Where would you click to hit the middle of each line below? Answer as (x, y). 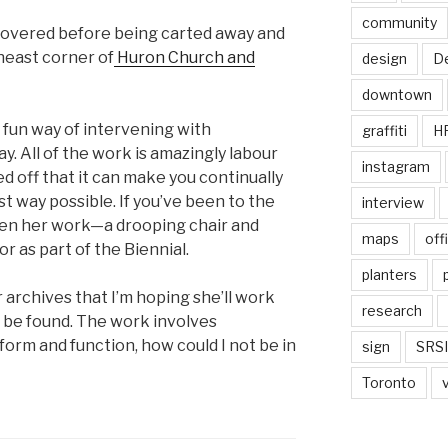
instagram (395, 166)
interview (392, 202)
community (399, 22)
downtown (396, 94)
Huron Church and (184, 58)
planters (389, 274)
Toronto (388, 382)
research (391, 310)
